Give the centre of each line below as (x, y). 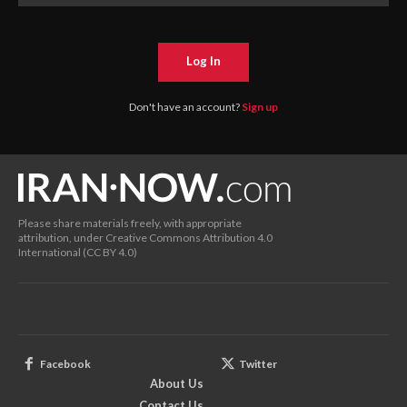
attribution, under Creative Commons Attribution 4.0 (145, 238)
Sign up (260, 107)
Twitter (258, 364)
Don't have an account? (185, 107)
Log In (203, 61)
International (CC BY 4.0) (78, 252)
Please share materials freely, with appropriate (130, 223)
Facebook (65, 364)
